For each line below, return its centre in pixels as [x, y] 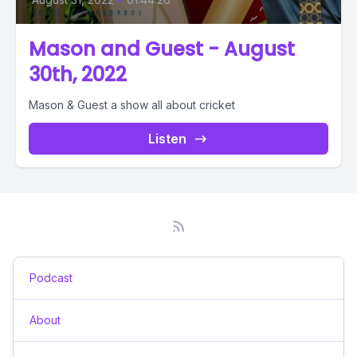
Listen [167, 139]
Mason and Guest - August [162, 49]
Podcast [51, 278]
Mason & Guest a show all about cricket [132, 105]
